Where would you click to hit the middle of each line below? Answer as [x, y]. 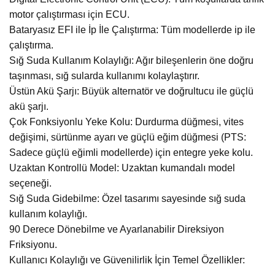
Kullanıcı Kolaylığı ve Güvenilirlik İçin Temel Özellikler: [127, 260]
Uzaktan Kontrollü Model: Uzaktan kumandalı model [122, 168]
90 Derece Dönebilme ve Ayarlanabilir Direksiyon [117, 230]
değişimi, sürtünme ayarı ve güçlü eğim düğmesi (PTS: [128, 137]
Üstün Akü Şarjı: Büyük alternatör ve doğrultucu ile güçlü [131, 91]
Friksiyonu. [33, 245]
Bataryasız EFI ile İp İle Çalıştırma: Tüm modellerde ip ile [132, 30]
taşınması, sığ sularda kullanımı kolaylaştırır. [104, 76]
